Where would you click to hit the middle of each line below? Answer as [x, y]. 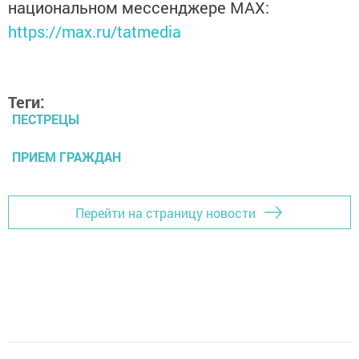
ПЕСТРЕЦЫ [46, 119]
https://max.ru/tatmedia [95, 32]
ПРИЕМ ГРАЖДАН [67, 157]
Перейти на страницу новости [165, 212]
